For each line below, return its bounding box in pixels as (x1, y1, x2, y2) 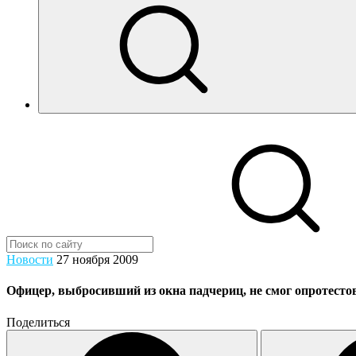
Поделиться (6, 315, 70, 329)
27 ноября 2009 (56, 253, 138, 266)
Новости (6, 253, 53, 266)
